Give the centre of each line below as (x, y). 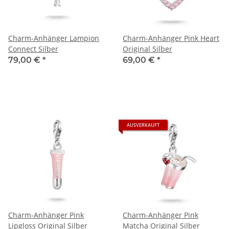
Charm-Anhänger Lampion (54, 38)
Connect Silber (33, 49)
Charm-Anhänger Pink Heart (171, 38)
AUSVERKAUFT (143, 125)
